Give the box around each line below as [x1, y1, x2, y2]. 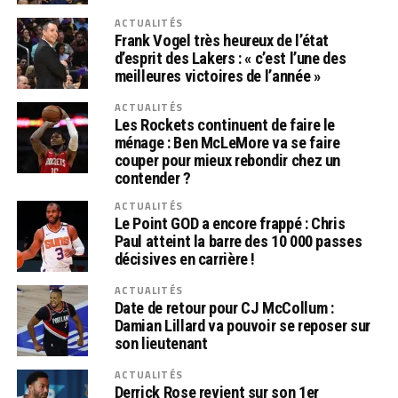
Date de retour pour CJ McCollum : [114, 298, 334, 317]
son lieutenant [114, 334, 208, 353]
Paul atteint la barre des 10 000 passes [114, 232, 362, 251]
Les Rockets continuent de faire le [114, 115, 336, 134]
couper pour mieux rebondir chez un [114, 151, 341, 170]
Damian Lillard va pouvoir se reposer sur [114, 316, 370, 335]
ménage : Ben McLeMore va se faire [114, 133, 340, 152]
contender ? [114, 169, 191, 187]
